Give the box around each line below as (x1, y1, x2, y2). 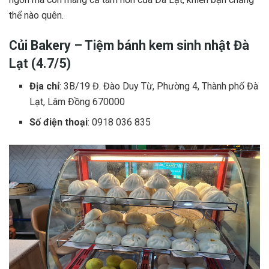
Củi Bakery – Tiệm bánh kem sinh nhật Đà (9, 37, 249, 53)
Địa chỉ (29, 80, 60, 92)
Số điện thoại (29, 116, 88, 128)
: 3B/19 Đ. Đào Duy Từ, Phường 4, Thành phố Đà (59, 80, 259, 92)
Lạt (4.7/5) (9, 55, 71, 71)
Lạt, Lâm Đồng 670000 (29, 96, 125, 108)
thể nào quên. (9, 10, 64, 21)
